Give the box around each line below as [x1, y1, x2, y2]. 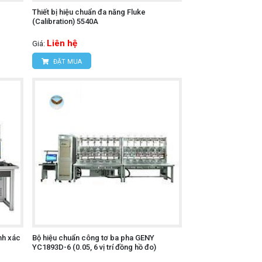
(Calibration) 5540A [32, 16, 98, 26]
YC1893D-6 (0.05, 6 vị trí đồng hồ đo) [32, 243, 156, 251]
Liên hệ [46, 37, 77, 49]
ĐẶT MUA [51, 57, 82, 65]
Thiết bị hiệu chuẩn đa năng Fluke [32, 7, 146, 16]
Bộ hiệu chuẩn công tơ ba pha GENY [32, 233, 154, 242]
